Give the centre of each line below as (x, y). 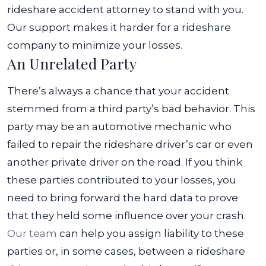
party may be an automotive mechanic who (119, 126)
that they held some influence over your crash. (126, 216)
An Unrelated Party (72, 63)
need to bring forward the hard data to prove (123, 198)
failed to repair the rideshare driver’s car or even (130, 144)
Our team (32, 233)
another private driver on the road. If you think (125, 162)
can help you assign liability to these (151, 233)
